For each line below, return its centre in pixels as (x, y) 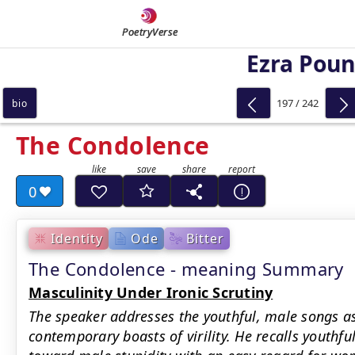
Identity (77, 238)
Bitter (205, 238)
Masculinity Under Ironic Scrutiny (151, 292)
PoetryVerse (150, 32)
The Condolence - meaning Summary (186, 269)
